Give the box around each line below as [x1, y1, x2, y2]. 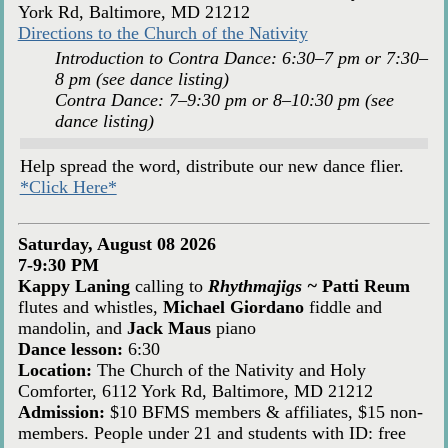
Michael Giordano [162, 297, 304, 318]
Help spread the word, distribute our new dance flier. [19, 155, 404, 176]
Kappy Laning [17, 276, 135, 297]
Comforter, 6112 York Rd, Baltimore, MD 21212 [17, 381, 373, 402]
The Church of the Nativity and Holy [91, 360, 366, 381]
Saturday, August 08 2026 [17, 234, 216, 255]
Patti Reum [321, 276, 410, 297]
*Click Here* [19, 176, 117, 197]
